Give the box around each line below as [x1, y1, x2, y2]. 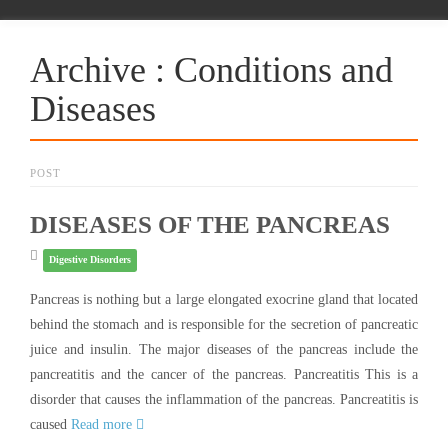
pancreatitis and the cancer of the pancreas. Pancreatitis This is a [30, 366, 418, 382]
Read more [71, 416, 136, 432]
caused [30, 416, 71, 432]
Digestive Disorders [48, 253, 131, 265]
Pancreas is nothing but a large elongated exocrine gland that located [30, 291, 418, 307]
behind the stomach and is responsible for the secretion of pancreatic [30, 316, 418, 332]
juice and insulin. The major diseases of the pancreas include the [30, 341, 418, 357]
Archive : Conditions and [30, 50, 393, 90]
